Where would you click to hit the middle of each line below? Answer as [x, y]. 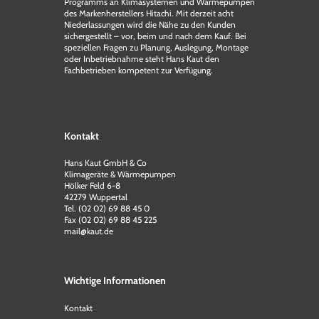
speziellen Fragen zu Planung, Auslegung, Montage [156, 47]
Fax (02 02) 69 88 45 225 [110, 220]
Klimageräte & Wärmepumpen [120, 174]
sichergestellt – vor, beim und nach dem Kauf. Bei [155, 36]
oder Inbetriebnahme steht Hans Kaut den [141, 59]
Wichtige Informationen [115, 281]
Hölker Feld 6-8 [92, 185]
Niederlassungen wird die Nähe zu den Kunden [150, 25]
